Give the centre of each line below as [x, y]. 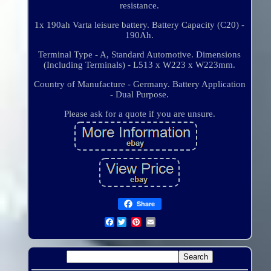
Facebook [133, 222]
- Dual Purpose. [140, 95]
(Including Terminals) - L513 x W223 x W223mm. [140, 65]
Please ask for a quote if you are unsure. [139, 114]
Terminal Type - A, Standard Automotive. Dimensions [140, 55]
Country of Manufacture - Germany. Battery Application [139, 84]
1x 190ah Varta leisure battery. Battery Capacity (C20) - [140, 25]
